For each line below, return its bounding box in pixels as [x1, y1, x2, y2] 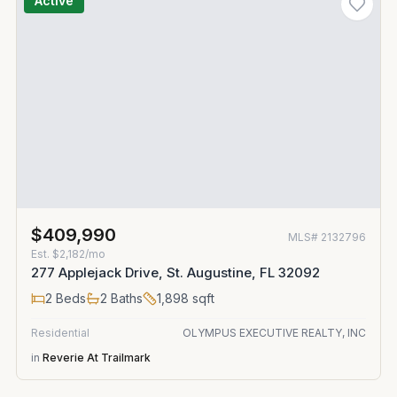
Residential [31, 326, 90, 339]
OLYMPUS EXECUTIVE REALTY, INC [183, 326, 366, 339]
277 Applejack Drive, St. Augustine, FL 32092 [31, 264, 320, 281]
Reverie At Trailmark [43, 351, 151, 364]
